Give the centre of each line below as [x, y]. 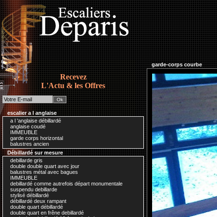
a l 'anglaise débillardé [35, 121]
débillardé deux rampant [38, 201]
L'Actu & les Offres [73, 85]
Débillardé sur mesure [36, 153]
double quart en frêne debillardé [46, 213]
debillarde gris [26, 160]
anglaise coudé [27, 126]
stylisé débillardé [29, 195]
